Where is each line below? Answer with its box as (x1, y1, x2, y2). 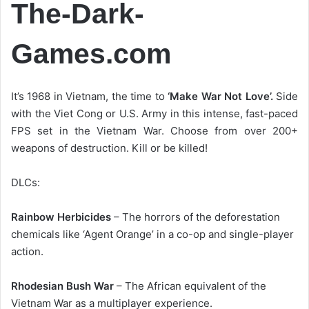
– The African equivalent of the (114, 279, 266, 293)
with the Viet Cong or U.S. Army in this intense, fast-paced (11, 107, 298, 121)
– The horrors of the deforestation (111, 210, 280, 224)
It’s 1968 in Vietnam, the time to (11, 90, 168, 103)
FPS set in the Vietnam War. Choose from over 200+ (11, 124, 298, 138)
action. (11, 245, 43, 259)
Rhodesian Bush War (11, 279, 114, 293)
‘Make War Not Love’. (168, 90, 273, 103)
